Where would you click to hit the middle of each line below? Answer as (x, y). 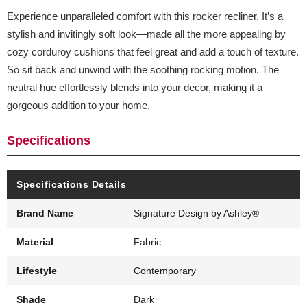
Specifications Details (71, 185)
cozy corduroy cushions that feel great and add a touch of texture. (153, 52)
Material (35, 242)
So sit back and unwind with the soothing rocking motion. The (143, 70)
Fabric (148, 242)
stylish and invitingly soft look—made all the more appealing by (146, 34)
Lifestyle (37, 271)
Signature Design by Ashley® (197, 213)
